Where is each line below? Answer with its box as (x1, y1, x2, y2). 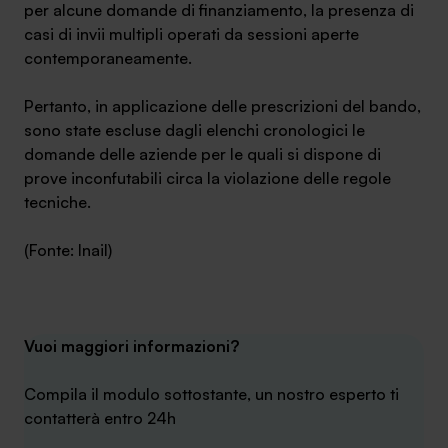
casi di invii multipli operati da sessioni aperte (24, 24, 359, 44)
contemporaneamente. (24, 48, 192, 68)
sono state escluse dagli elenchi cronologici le (24, 120, 365, 140)
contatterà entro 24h (24, 408, 176, 428)
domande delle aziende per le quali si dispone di (24, 144, 381, 164)
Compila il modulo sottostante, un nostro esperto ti (24, 384, 399, 404)
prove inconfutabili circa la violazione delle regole (24, 168, 391, 188)
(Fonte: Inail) (24, 240, 112, 260)
